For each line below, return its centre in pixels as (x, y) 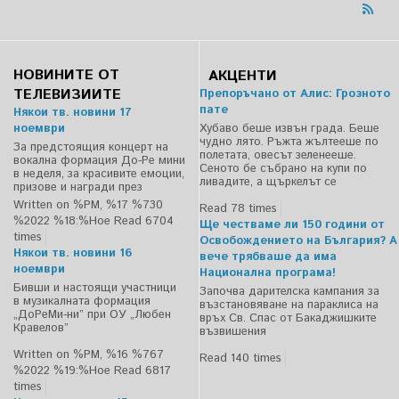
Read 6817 (142, 371)
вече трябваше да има (268, 257)
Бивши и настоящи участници (95, 289)
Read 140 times (240, 359)
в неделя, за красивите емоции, (99, 175)
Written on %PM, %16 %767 (89, 355)
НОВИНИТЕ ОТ (66, 76)
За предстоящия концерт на (91, 148)
